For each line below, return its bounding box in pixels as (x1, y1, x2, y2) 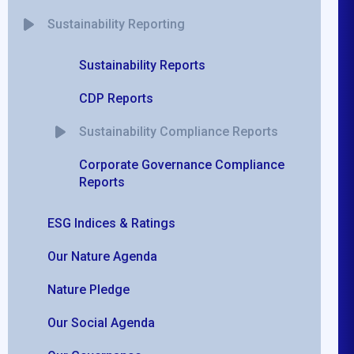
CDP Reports (79, 90, 154, 106)
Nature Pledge (47, 281, 130, 297)
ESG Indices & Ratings (47, 215, 176, 231)
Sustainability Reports (79, 57, 206, 73)
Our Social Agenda (47, 314, 156, 330)
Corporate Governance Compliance (79, 156, 285, 172)
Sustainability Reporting (47, 16, 186, 32)
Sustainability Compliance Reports (79, 123, 279, 139)
